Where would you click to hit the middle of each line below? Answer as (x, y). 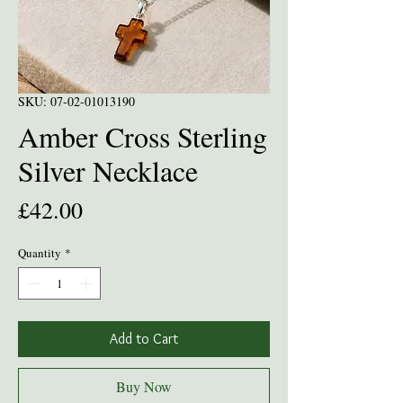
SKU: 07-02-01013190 (76, 102)
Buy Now (144, 386)
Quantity (40, 253)
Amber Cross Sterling (143, 137)
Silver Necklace (108, 171)
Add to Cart (144, 338)
